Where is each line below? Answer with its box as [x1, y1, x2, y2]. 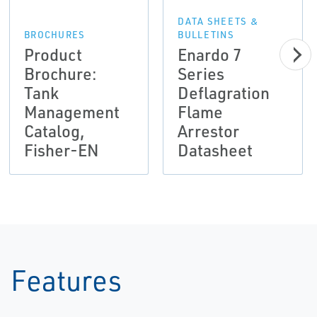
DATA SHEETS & [178, 16, 259, 27]
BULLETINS [178, 29, 235, 40]
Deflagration [178, 82, 270, 103]
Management [23, 101, 120, 122]
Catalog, [23, 120, 85, 142]
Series [178, 63, 225, 84]
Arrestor [178, 120, 240, 142]
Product [23, 44, 82, 65]
